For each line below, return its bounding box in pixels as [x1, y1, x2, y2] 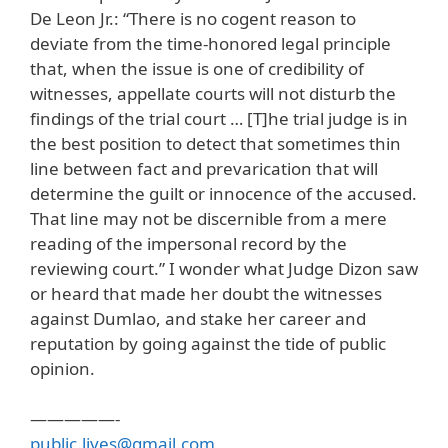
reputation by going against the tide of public [30, 331, 386, 355]
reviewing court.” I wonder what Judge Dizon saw [30, 256, 418, 280]
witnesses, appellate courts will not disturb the [30, 81, 396, 105]
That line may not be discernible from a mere [30, 206, 387, 230]
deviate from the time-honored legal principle [30, 31, 391, 55]
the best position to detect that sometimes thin [30, 131, 401, 155]
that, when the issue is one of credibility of [30, 56, 364, 80]
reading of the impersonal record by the [30, 231, 347, 255]
